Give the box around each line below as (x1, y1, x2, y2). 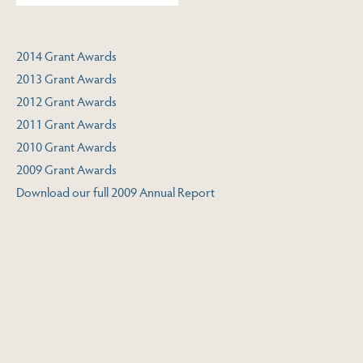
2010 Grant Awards (16, 138, 117, 156)
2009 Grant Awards (16, 160, 117, 178)
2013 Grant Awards (16, 70, 117, 88)
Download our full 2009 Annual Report (16, 183, 215, 201)
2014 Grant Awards (16, 47, 117, 65)
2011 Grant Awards (16, 115, 117, 133)
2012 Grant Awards (16, 92, 117, 110)
